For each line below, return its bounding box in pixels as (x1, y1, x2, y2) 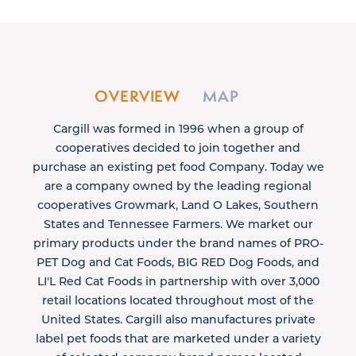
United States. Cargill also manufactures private (41, 311, 315, 327)
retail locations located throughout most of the (42, 292, 314, 308)
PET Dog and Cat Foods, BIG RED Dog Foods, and (37, 253, 319, 269)
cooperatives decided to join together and (56, 139, 300, 155)
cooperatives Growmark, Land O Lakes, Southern (37, 196, 319, 212)
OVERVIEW (94, 85, 181, 106)
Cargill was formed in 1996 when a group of (52, 120, 304, 136)
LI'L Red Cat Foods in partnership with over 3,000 (37, 273, 319, 288)
